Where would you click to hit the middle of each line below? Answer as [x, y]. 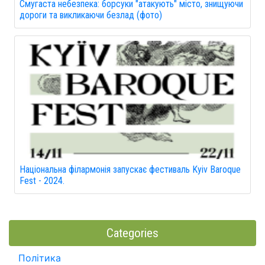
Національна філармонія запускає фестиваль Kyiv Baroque [130, 169]
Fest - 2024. [42, 180]
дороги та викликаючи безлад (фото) [91, 15]
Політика [40, 258]
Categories [132, 233]
